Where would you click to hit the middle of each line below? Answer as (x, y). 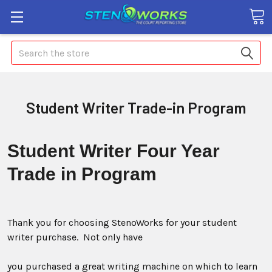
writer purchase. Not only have (75, 237)
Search (25, 48)
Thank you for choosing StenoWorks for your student (122, 223)
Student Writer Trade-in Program (136, 107)
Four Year (178, 151)
